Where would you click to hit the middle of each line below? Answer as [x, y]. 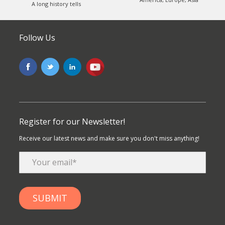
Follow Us [37, 37]
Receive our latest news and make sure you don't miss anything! [109, 138]
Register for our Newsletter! [72, 121]
